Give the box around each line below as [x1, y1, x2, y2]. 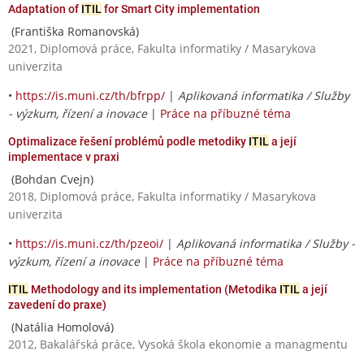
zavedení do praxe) [8, 297, 106, 311]
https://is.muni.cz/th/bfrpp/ [15, 87, 165, 103]
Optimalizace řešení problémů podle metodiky [8, 134, 249, 148]
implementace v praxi [8, 149, 119, 163]
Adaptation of [8, 2, 81, 15]
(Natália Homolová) [8, 318, 114, 335]
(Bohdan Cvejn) [8, 171, 93, 187]
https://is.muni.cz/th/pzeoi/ [15, 235, 163, 251]
